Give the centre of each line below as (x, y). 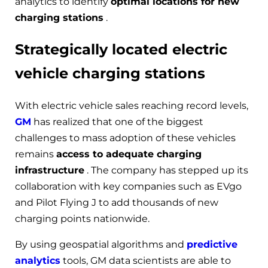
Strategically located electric (121, 49)
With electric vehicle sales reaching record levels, (132, 105)
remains (36, 154)
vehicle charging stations (110, 73)
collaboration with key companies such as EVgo (128, 186)
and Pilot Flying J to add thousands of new (117, 202)
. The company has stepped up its (166, 170)
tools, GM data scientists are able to (146, 260)
